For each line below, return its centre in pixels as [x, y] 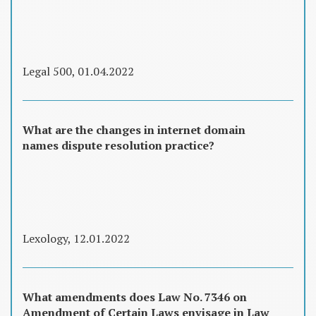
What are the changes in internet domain [134, 129]
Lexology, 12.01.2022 [76, 239]
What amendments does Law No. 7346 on [135, 297]
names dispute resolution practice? [119, 145]
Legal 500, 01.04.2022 [78, 71]
